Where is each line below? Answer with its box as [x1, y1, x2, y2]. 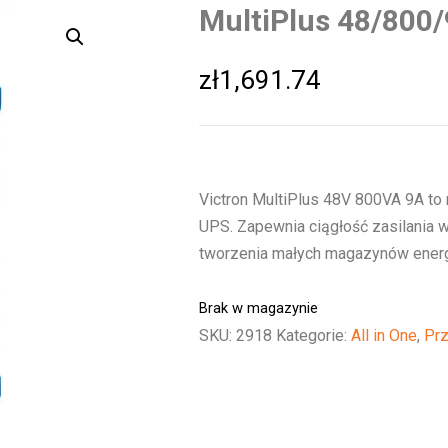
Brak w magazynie [199, 299, 318, 317]
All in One [351, 326, 417, 345]
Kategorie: [276, 326, 351, 345]
